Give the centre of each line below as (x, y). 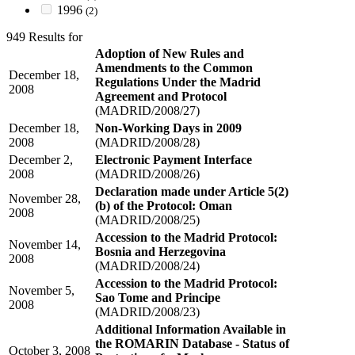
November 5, (42, 290)
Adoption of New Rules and (170, 53)
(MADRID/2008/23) (147, 311)
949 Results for (44, 36)
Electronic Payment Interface (174, 159)
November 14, (45, 244)
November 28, (45, 198)
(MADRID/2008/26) (147, 174)
